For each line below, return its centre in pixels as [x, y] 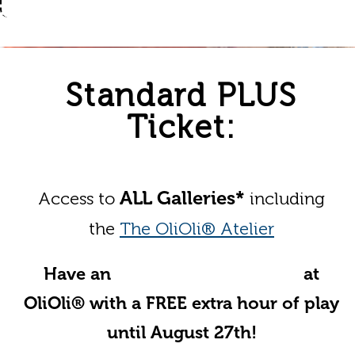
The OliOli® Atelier [197, 229]
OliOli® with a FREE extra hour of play [181, 303]
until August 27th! [181, 332]
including [285, 198]
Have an [80, 274]
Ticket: [181, 127]
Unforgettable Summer [207, 274]
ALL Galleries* [182, 198]
